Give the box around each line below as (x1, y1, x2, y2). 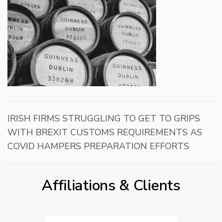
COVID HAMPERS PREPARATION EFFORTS (7, 140, 189, 152)
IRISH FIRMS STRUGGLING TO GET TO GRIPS (7, 112, 200, 124)
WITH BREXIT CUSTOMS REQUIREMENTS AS (7, 126, 202, 138)
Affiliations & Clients (42, 175, 180, 196)
